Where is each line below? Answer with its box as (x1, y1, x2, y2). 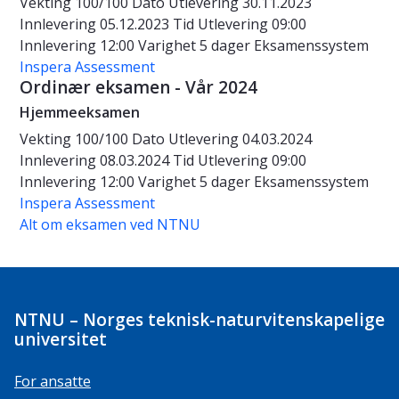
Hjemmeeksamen (20, 102, 140, 123)
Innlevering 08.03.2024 (20, 151, 173, 171)
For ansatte (14, 371, 91, 392)
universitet (14, 328, 107, 352)
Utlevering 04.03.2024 (168, 129, 312, 150)
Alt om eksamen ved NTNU (20, 215, 200, 235)
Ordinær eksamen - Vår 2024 (20, 76, 257, 100)
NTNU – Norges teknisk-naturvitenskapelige (14, 308, 385, 332)
